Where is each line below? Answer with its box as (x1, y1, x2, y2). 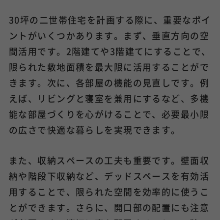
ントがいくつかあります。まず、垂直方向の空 (8, 28, 210, 42)
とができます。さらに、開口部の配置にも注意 (8, 200, 210, 214)
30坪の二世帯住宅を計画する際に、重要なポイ (8, 13, 211, 26)
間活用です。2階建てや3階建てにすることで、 (8, 44, 211, 57)
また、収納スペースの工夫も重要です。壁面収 (8, 153, 210, 166)
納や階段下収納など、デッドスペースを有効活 (8, 169, 210, 182)
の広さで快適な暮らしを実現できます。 (8, 123, 181, 136)
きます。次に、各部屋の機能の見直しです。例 (8, 76, 210, 89)
